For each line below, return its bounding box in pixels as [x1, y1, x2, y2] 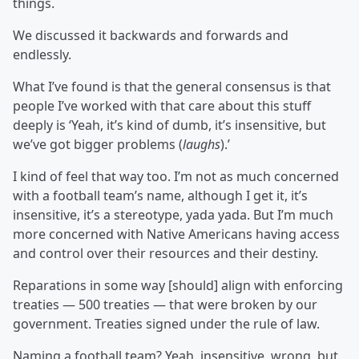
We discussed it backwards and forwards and [13, 26, 288, 45]
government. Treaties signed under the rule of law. [13, 315, 320, 333]
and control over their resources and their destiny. [13, 244, 318, 263]
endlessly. [13, 46, 71, 64]
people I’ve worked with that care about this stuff [13, 97, 311, 115]
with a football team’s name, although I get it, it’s [13, 187, 308, 205]
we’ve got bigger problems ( [13, 135, 183, 154]
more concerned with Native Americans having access [13, 225, 340, 244]
